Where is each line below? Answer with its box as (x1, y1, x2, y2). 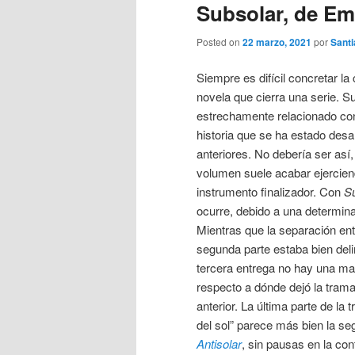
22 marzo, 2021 (242, 34, 311, 49)
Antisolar (197, 335, 242, 352)
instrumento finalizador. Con (197, 183, 344, 200)
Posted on (197, 34, 242, 48)
